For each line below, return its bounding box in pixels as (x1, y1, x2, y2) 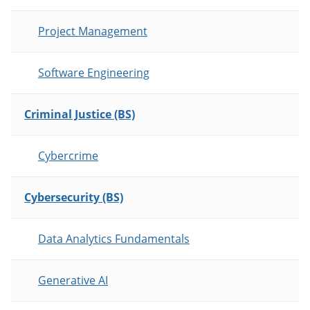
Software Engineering (38, 65, 149, 81)
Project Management (38, 24, 147, 39)
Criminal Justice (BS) (24, 107, 135, 122)
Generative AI (38, 273, 108, 289)
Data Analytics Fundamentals (38, 231, 190, 247)
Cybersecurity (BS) (24, 190, 123, 206)
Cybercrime (38, 148, 98, 164)
